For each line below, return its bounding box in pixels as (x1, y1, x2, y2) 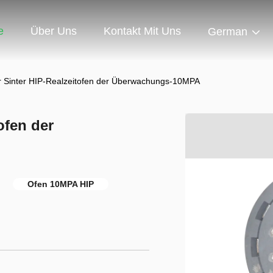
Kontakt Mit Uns (104, 25, 181, 38)
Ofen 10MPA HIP (27, 179, 94, 189)
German (208, 26, 247, 38)
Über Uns (30, 25, 77, 38)
